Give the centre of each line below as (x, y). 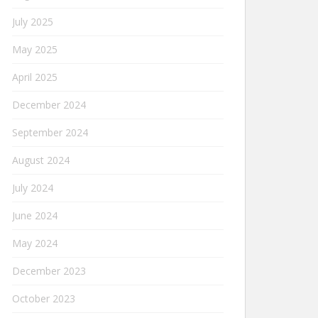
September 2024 (50, 132)
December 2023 (49, 271)
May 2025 (35, 49)
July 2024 (33, 188)
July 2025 (33, 22)
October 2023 (44, 298)
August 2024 (41, 160)
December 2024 (49, 105)
